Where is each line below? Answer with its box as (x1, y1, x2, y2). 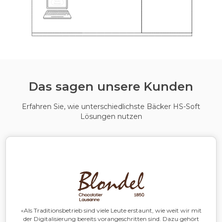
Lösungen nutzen (80, 112, 142, 121)
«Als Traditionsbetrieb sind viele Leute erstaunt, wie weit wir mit (20, 207, 202, 215)
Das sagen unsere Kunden (29, 79, 193, 94)
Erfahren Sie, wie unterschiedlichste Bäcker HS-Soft (22, 102, 200, 111)
